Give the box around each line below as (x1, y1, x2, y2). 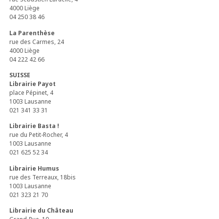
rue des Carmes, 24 (9, 37, 65, 46)
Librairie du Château (9, 206, 74, 215)
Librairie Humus (9, 164, 60, 173)
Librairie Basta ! (9, 122, 60, 131)
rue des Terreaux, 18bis (9, 173, 76, 181)
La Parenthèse (9, 28, 55, 37)
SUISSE (9, 71, 31, 80)
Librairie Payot (9, 80, 56, 88)
